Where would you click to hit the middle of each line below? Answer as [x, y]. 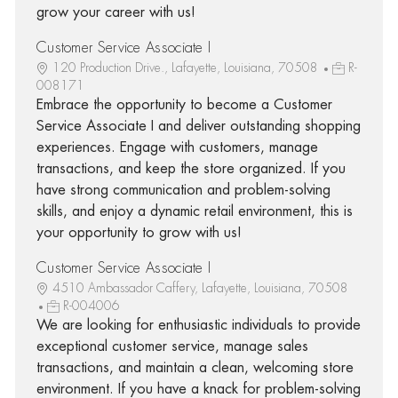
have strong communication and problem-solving [183, 190]
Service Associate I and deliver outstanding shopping [198, 126]
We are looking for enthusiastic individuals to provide [198, 325]
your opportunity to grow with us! [139, 232]
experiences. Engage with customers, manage [177, 147]
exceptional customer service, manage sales [172, 346]
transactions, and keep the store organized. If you [191, 168]
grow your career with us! [115, 12]
